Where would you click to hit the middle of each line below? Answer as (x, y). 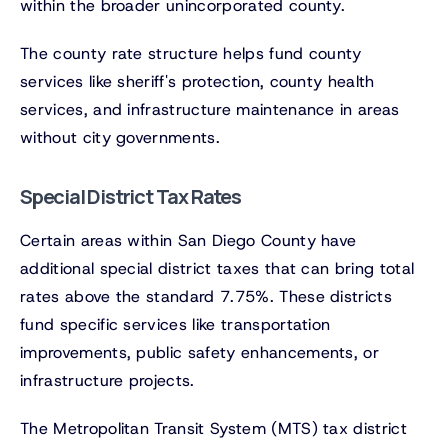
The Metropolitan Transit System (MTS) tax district (214, 429)
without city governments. (120, 138)
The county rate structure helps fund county (191, 54)
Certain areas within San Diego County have (188, 241)
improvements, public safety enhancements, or (200, 353)
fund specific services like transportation (175, 325)
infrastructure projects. (107, 381)
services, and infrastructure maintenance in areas (210, 110)
